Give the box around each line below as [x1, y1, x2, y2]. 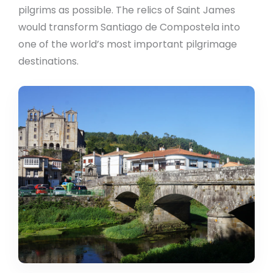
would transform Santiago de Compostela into [18, 19, 240, 34]
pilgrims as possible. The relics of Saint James [18, 2, 235, 17]
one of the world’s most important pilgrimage [18, 37, 237, 51]
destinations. [18, 54, 79, 68]
